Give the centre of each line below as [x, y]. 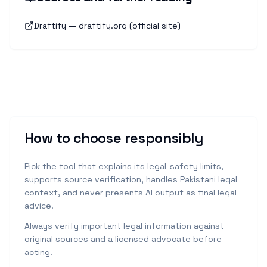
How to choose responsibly [114, 138]
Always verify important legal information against [124, 226]
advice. [39, 206]
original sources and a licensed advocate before [123, 239]
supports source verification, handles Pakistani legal [131, 179]
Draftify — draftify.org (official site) [107, 26]
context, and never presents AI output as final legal [131, 193]
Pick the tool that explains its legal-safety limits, [124, 166]
